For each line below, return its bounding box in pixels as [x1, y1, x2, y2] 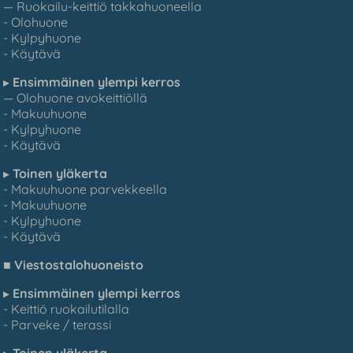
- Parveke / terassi [3, 316, 112, 333]
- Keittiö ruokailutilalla [3, 300, 130, 317]
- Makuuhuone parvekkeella [3, 180, 168, 197]
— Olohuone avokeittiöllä [3, 89, 148, 106]
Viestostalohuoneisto [14, 256, 144, 273]
